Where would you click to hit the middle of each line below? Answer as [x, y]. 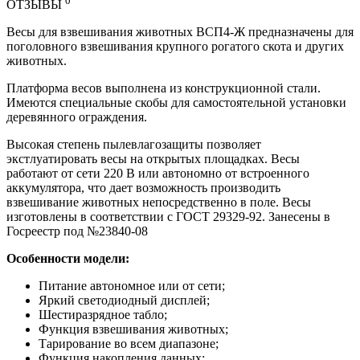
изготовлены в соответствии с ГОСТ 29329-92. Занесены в [168, 216]
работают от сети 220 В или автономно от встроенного [158, 173]
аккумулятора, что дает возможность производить [143, 187]
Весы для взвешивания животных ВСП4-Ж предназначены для [180, 31]
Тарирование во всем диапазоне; [130, 343]
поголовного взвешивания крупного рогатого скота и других [175, 46]
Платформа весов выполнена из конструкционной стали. [164, 88]
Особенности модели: [68, 258]
